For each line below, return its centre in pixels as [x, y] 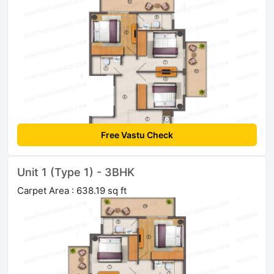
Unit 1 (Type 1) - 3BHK [76, 172]
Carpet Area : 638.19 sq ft [72, 191]
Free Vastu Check [137, 135]
